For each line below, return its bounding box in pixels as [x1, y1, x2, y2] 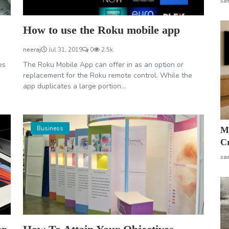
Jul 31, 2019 [47, 45, 82, 54]
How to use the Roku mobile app [22, 24, 180, 37]
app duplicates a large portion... [22, 81, 126, 91]
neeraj [22, 45, 41, 54]
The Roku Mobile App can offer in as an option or [22, 60, 184, 70]
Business [36, 124, 63, 133]
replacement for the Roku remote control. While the [22, 71, 192, 81]
